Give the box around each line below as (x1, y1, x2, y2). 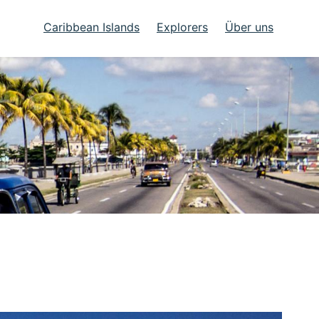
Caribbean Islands (43, 19, 140, 34)
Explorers (157, 19, 208, 34)
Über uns (225, 19, 273, 34)
